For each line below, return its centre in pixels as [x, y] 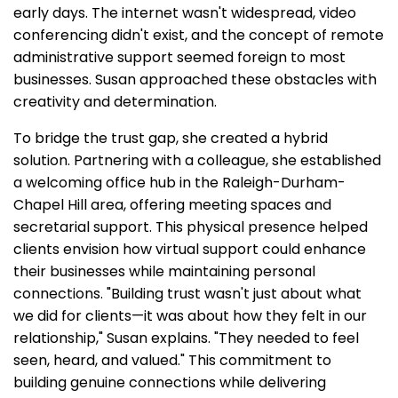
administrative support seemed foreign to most [179, 57]
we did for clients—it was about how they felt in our [190, 315]
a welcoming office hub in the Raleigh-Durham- [179, 182]
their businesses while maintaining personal [164, 271]
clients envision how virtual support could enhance [190, 249]
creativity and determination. [119, 101]
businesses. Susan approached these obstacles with [195, 79]
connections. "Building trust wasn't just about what [187, 293]
